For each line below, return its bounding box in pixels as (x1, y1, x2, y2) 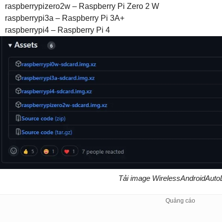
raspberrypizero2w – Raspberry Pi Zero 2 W (5, 2, 159, 10)
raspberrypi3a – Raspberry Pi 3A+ (5, 14, 124, 22)
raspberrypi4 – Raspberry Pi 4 (5, 26, 110, 34)
